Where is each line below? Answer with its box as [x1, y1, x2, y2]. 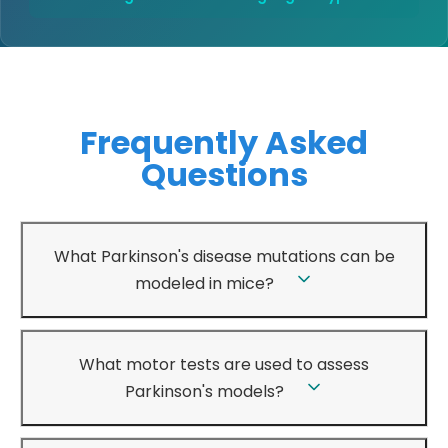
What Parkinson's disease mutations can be [53, 244, 395, 268]
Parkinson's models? [124, 379, 284, 403]
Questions [140, 151, 308, 197]
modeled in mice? [134, 271, 274, 295]
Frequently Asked [80, 119, 368, 165]
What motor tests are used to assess [79, 352, 369, 376]
